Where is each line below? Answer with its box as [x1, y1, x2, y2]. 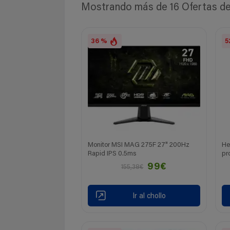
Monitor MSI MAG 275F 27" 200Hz [88, 141, 189, 148]
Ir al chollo [132, 193, 166, 201]
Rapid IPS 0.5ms [88, 150, 136, 157]
